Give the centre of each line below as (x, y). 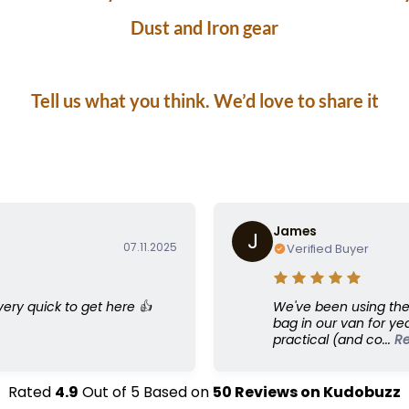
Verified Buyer (328, 249)
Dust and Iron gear (204, 27)
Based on (176, 392)
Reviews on (278, 392)
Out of (105, 392)
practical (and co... (334, 340)
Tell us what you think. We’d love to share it (204, 100)
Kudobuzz (361, 392)
